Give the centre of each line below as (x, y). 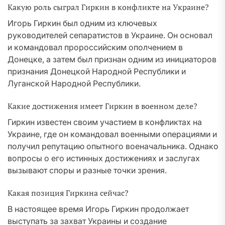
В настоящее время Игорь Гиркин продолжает (98, 209)
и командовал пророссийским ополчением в (95, 47)
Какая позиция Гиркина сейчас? (68, 193)
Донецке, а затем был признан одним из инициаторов (112, 59)
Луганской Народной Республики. (74, 83)
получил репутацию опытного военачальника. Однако (113, 146)
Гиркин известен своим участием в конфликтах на (105, 122)
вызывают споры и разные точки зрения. (87, 170)
